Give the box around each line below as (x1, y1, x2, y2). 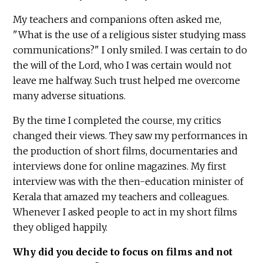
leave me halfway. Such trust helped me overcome (13, 75, 241, 87)
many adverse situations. (13, 90, 129, 102)
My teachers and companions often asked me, (13, 14, 222, 26)
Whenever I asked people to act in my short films (13, 206, 238, 218)
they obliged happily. (13, 221, 108, 234)
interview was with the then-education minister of (13, 176, 244, 188)
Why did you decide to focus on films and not (13, 246, 233, 258)
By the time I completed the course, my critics (13, 114, 222, 127)
